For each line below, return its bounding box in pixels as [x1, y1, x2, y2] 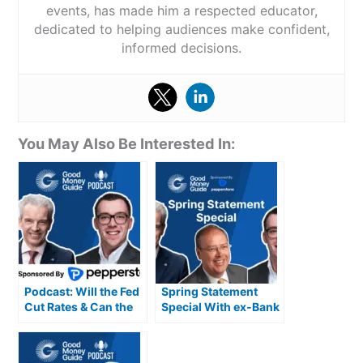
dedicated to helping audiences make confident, [33, 20, 330, 37]
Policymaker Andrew [161, 331, 277, 345]
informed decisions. [122, 39, 241, 56]
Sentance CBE [161, 346, 240, 361]
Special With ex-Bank [161, 300, 280, 314]
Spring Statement [161, 284, 258, 299]
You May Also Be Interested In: [18, 135, 236, 153]
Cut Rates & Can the [24, 300, 134, 314]
